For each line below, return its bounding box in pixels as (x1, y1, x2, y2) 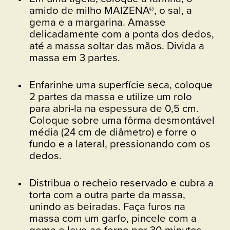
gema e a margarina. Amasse (29, 14, 166, 30)
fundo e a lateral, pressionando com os (29, 136, 210, 151)
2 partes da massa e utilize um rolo (29, 88, 192, 104)
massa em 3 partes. (29, 49, 120, 65)
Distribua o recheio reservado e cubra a (29, 175, 214, 190)
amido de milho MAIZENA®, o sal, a (29, 2, 192, 18)
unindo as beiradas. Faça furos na (29, 198, 185, 214)
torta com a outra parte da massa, (29, 186, 185, 202)
